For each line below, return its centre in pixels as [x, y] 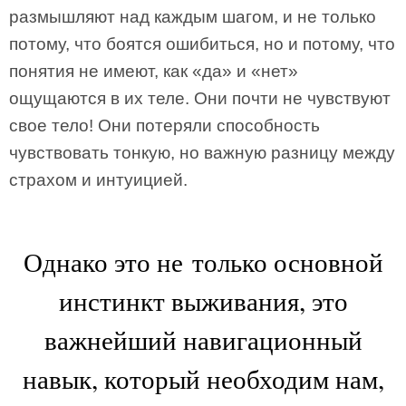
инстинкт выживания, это [203, 300]
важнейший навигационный [203, 339]
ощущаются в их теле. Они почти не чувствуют [200, 98]
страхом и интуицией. [98, 180]
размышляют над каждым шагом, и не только [193, 17]
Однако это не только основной [203, 261]
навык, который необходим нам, [203, 378]
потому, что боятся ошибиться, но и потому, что [202, 44]
